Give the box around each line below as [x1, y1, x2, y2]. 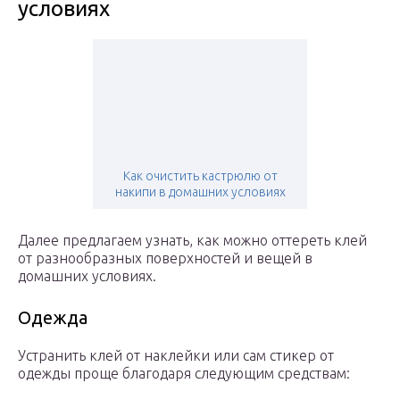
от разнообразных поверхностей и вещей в [18, 250, 312, 267]
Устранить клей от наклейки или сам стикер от [18, 347, 334, 364]
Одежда [18, 307, 87, 329]
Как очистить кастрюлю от [122, 169, 278, 184]
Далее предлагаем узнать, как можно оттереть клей [18, 232, 367, 249]
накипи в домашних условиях [114, 185, 286, 200]
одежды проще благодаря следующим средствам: [18, 365, 350, 382]
